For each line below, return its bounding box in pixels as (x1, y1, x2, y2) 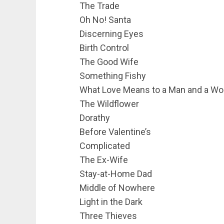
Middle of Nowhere (79, 182, 155, 193)
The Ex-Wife (79, 154, 128, 165)
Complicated (79, 140, 130, 151)
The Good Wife (79, 56, 138, 67)
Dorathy (79, 112, 110, 123)
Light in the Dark (79, 196, 142, 207)
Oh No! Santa (79, 14, 131, 25)
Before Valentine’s (79, 126, 151, 137)
